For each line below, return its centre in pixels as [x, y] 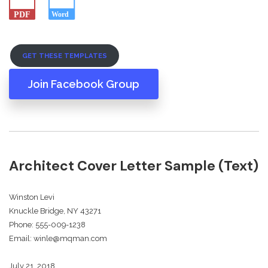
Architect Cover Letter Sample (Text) [134, 165]
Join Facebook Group [84, 84]
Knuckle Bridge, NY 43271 [55, 211]
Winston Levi [32, 197]
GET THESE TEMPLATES [65, 56]
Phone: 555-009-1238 [47, 224]
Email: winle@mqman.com [58, 238]
